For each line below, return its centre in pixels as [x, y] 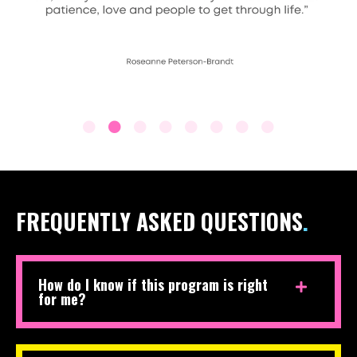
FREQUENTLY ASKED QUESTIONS [159, 222]
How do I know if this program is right [153, 286]
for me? [62, 300]
